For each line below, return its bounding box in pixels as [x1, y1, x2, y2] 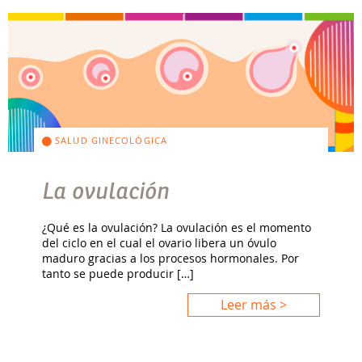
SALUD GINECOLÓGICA [52, 133, 167, 146]
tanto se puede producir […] [42, 265, 195, 281]
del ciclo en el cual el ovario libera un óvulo [42, 234, 277, 250]
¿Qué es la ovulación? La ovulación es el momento [42, 219, 312, 235]
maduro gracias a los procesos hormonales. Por [42, 250, 300, 266]
